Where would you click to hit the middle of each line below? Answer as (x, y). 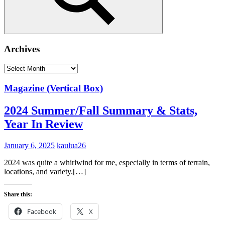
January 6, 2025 (29, 145)
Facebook (42, 211)
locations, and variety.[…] (45, 171)
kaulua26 (71, 145)
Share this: (18, 194)
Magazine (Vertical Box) (53, 88)
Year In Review (43, 124)
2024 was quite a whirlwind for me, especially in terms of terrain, (107, 162)
